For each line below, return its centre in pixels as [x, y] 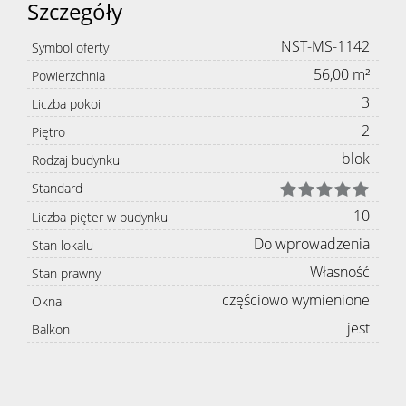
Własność [340, 272]
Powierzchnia [68, 76]
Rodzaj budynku [76, 160]
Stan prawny [66, 274]
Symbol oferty [70, 48]
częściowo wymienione [296, 300]
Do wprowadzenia [312, 244]
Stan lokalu [63, 246]
